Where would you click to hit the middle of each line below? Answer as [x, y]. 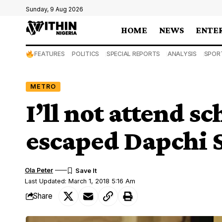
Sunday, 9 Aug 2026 [55, 9]
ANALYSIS [182, 54]
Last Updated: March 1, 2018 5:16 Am [80, 181]
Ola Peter [39, 170]
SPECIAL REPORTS [133, 54]
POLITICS [86, 54]
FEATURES [50, 54]
